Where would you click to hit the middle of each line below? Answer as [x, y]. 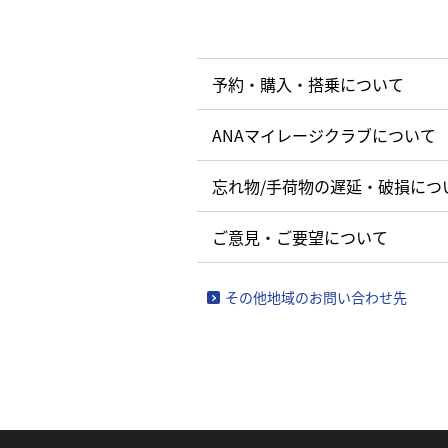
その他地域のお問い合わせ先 [316, 296]
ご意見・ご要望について [300, 236]
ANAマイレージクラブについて [324, 134]
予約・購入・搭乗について [308, 83]
